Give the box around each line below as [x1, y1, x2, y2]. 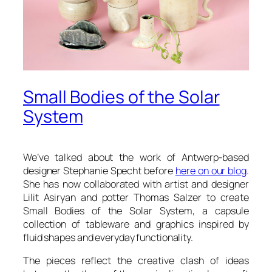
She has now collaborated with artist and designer [23, 177, 249, 191]
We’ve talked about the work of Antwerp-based [23, 151, 249, 165]
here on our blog [175, 164, 247, 178]
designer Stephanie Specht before [23, 164, 175, 178]
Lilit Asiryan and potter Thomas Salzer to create [23, 191, 249, 205]
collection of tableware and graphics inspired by [23, 217, 249, 231]
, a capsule [192, 204, 249, 218]
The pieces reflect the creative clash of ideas [23, 254, 249, 268]
